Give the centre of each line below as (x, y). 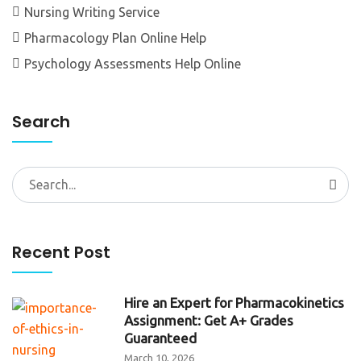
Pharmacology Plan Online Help (115, 37)
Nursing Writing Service (92, 12)
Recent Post (61, 252)
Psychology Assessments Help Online (133, 63)
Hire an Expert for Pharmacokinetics (234, 302)
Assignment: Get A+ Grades (209, 320)
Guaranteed (161, 338)
